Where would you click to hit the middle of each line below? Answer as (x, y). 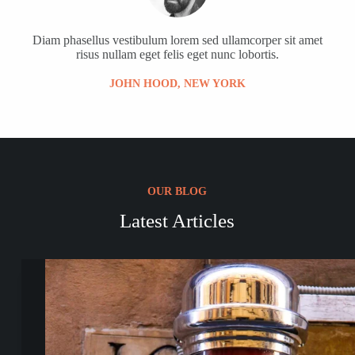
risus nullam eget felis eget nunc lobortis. (177, 54)
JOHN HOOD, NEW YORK (177, 83)
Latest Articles (177, 220)
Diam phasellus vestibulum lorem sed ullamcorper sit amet (177, 40)
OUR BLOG (177, 191)
